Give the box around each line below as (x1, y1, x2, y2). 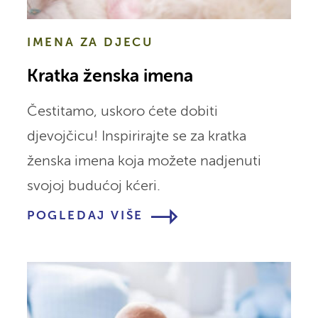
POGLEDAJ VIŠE (26, 209, 144, 222)
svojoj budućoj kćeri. (26, 179, 160, 193)
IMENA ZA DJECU (26, 36, 153, 49)
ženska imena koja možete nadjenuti (26, 154, 261, 168)
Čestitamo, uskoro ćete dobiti (26, 104, 218, 119)
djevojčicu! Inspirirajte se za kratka (26, 129, 246, 143)
